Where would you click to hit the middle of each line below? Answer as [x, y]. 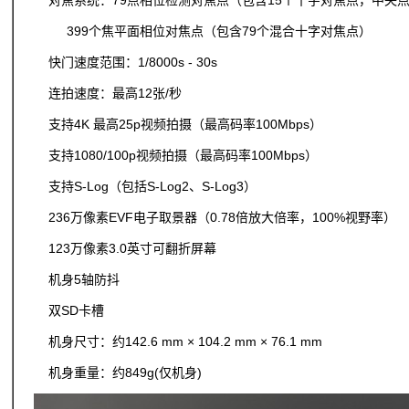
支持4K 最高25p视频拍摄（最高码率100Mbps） [178, 124]
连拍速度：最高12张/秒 [108, 93]
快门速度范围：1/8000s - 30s [126, 62]
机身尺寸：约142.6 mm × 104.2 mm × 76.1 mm [178, 341]
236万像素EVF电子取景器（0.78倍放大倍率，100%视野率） [215, 217]
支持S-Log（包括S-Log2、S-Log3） [145, 186]
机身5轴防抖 [77, 279]
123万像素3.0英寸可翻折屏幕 [125, 248]
